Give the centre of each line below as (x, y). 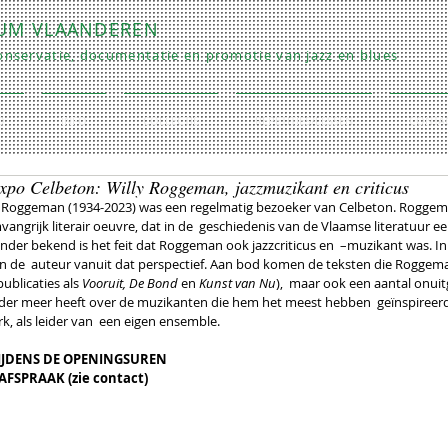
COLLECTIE (171, 120)
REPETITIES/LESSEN (304, 120)
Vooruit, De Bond (131, 283)
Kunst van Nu (237, 283)
